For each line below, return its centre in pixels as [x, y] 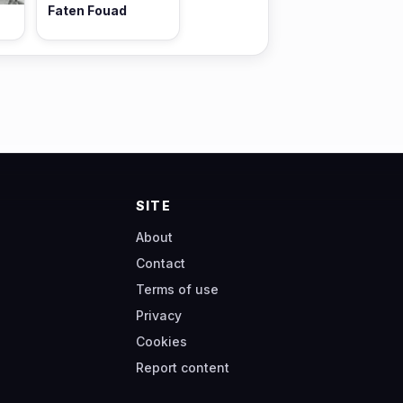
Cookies [161, 342]
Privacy [159, 316]
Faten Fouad [87, 10]
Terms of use [177, 290]
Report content [183, 368]
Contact [161, 264]
